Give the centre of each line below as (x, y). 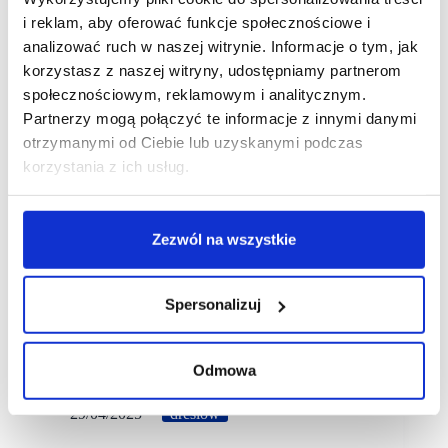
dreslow (195, 414)
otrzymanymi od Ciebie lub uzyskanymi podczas (193, 142)
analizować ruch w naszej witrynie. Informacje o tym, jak (220, 46)
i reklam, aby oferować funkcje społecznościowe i (196, 22)
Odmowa (224, 370)
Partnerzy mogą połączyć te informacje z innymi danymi (220, 118)
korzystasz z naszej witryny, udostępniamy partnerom (212, 70)
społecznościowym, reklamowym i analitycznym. (194, 94)
